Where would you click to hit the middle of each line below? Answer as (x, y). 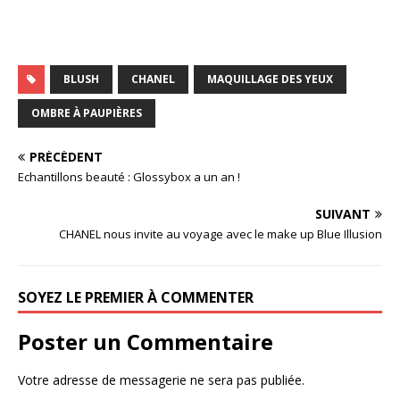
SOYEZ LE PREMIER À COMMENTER (136, 297)
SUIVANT (343, 213)
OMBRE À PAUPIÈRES (87, 112)
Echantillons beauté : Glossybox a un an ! (129, 176)
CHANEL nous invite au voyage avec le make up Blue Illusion (221, 233)
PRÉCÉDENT (66, 156)
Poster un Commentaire (146, 341)
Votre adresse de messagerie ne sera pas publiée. (161, 379)
